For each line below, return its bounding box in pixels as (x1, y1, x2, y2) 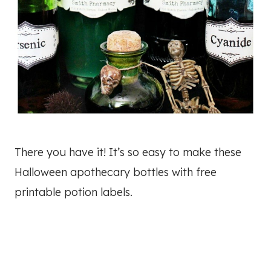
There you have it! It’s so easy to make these (15, 145, 241, 160)
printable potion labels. (15, 185, 132, 200)
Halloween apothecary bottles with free (15, 165, 217, 180)
